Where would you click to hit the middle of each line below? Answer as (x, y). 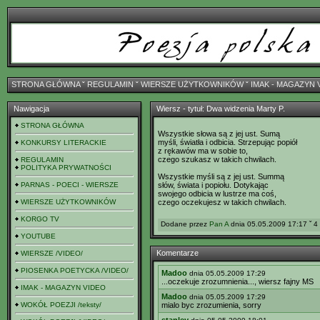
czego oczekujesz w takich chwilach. (222, 202)
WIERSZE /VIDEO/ (52, 253)
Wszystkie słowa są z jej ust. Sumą (219, 134)
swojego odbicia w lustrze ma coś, (217, 194)
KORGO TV (40, 219)
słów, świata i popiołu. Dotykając (213, 185)
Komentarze (177, 253)
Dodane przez (185, 224)
